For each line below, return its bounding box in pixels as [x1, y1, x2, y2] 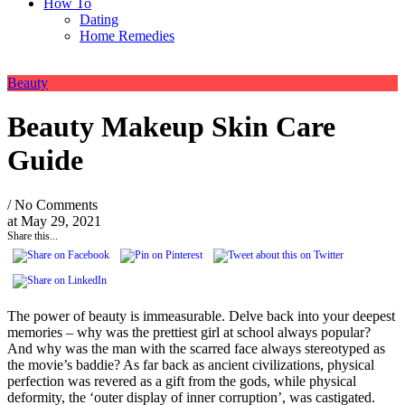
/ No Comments [7, 196, 98, 212]
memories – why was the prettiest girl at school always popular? [7, 324, 371, 340]
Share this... [7, 229, 58, 242]
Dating [80, 12, 118, 27]
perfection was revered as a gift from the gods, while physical [7, 372, 356, 389]
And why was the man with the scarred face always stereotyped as [7, 340, 385, 356]
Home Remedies [80, 28, 174, 43]
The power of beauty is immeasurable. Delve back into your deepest [7, 307, 395, 324]
